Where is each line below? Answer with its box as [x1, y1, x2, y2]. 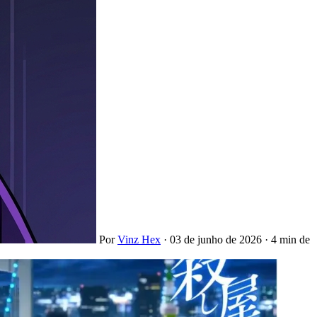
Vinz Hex [117, 233, 161, 246]
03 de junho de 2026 [170, 233, 262, 246]
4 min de [271, 233, 310, 246]
